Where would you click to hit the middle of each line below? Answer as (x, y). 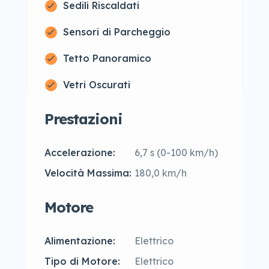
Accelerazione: (80, 153)
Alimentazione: (80, 241)
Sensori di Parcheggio (117, 32)
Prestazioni (83, 119)
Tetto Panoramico (107, 58)
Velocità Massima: (88, 173)
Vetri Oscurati (97, 85)
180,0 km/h (161, 173)
